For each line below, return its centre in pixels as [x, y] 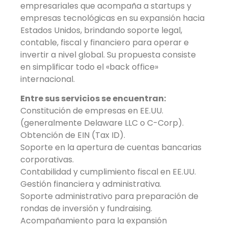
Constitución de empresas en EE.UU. [92, 111]
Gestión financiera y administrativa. [91, 184]
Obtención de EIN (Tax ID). [73, 135]
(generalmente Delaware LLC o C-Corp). [102, 123]
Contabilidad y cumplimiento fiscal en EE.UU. [108, 172]
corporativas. [47, 160]
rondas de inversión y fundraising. [86, 209]
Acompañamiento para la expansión [94, 221]
